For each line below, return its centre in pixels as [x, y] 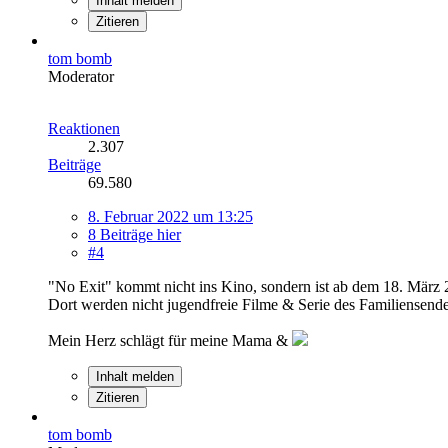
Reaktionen [84, 128]
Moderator [81, 76]
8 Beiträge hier [134, 234]
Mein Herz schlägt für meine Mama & [170, 340]
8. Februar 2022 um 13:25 [170, 216]
